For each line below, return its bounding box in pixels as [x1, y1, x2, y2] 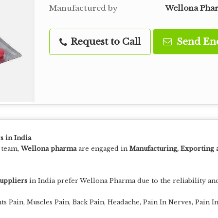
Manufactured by [49, 3, 118, 13]
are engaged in [76, 145, 129, 152]
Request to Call [68, 36, 141, 47]
